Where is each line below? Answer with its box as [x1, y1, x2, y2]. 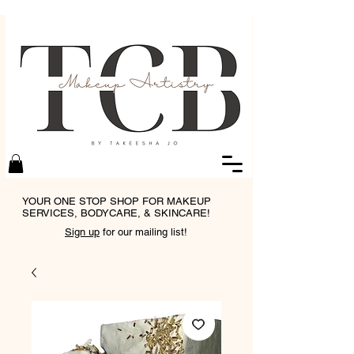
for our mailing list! [100, 225, 187, 238]
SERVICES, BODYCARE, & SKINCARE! [22, 206, 210, 219]
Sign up [65, 225, 100, 238]
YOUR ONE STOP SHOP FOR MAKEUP [21, 194, 211, 207]
